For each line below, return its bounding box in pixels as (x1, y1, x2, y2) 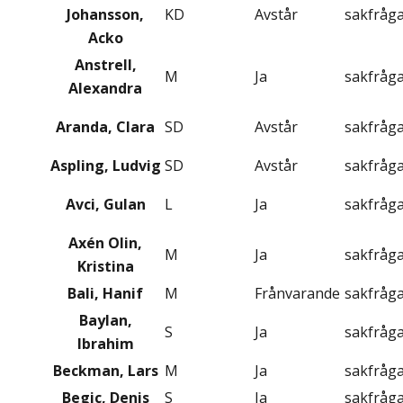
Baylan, (78, 310, 132, 331)
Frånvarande (255, 283, 340, 304)
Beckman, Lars (52, 361, 158, 381)
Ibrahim (76, 334, 134, 354)
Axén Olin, (68, 233, 142, 254)
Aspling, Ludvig (49, 156, 161, 176)
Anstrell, (74, 55, 137, 76)
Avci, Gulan (65, 194, 146, 215)
